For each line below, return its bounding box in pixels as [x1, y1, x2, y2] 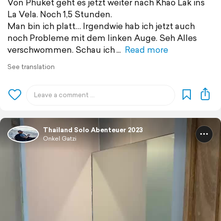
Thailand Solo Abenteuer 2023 [43, 125, 143, 135]
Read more [125, 43, 168, 56]
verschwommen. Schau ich [7, 43, 115, 56]
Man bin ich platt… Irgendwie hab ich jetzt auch [7, 19, 195, 32]
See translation [7, 62, 55, 72]
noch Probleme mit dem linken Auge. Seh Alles [7, 31, 197, 44]
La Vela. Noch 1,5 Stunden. [7, 7, 112, 20]
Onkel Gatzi [43, 134, 76, 143]
